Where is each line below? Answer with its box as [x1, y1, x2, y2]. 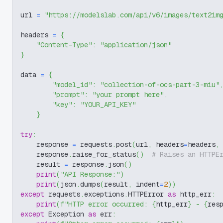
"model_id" [52, 80, 92, 89]
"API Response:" [60, 170, 120, 179]
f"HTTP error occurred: [60, 200, 152, 209]
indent [132, 180, 160, 189]
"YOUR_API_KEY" [80, 100, 136, 109]
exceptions [84, 190, 124, 199]
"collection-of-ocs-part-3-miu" [100, 80, 220, 89]
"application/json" [100, 40, 172, 49]
